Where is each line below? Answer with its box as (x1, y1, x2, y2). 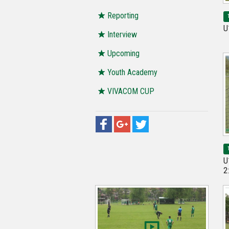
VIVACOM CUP (107, 86, 154, 96)
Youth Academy (107, 67, 157, 77)
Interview (107, 29, 137, 39)
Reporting (107, 10, 139, 20)
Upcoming (107, 48, 140, 58)
